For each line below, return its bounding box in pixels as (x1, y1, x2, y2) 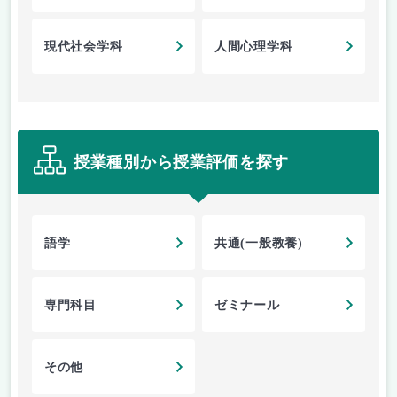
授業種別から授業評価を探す (74, 152, 290, 171)
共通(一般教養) (214, 237, 303, 251)
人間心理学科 (214, 40, 293, 54)
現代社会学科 (44, 40, 123, 54)
